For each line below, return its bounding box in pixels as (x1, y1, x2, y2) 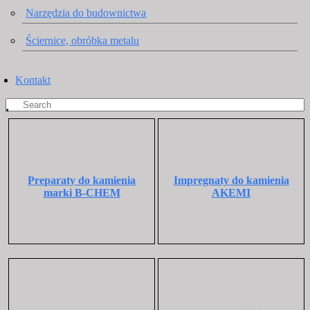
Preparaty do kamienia (28, 174, 136, 186)
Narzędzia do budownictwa (26, 7, 147, 19)
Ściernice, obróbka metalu (26, 35, 140, 47)
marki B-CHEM (43, 186, 120, 199)
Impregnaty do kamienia (173, 174, 289, 186)
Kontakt (15, 73, 51, 86)
